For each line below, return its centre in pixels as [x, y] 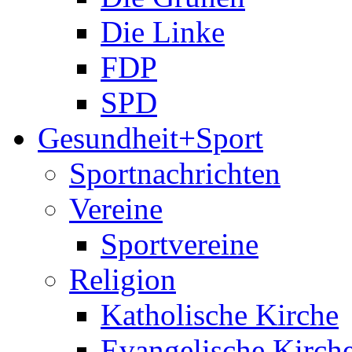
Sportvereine [180, 244]
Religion [123, 279]
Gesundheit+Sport [150, 138]
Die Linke [163, 32]
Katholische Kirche [220, 315]
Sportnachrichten [175, 173]
